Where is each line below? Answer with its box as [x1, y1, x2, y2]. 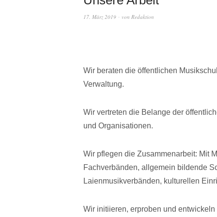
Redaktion [131, 13, 154, 20]
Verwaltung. [83, 79, 124, 88]
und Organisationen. [83, 121, 153, 130]
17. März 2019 [83, 13, 116, 20]
